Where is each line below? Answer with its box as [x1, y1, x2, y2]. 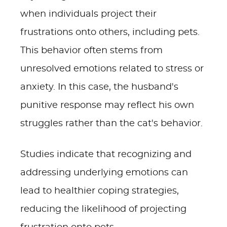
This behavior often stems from [20, 46, 163, 55]
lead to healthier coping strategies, [20, 186, 179, 196]
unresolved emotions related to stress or [20, 64, 204, 73]
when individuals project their [20, 10, 157, 19]
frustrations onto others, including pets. [20, 28, 200, 37]
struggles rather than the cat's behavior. [20, 119, 203, 128]
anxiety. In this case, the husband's [20, 83, 178, 92]
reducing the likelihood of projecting [20, 205, 186, 214]
